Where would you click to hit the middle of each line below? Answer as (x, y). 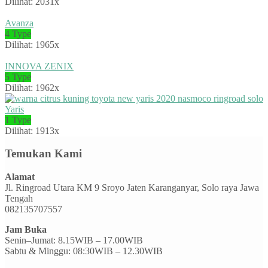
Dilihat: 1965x (32, 44)
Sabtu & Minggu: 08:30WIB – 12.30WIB (84, 251)
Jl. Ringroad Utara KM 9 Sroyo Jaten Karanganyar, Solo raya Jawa (132, 187)
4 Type (18, 33)
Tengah (19, 198)
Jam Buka (26, 229)
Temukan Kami (43, 154)
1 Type (18, 120)
